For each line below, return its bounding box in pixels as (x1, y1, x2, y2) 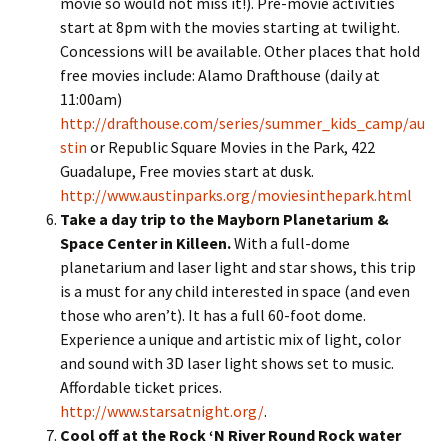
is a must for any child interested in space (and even (60, 281, 410, 301)
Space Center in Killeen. (60, 233, 234, 253)
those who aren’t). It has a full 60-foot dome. (60, 305, 366, 325)
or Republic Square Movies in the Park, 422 (87, 137, 375, 157)
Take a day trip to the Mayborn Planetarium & (60, 209, 389, 229)
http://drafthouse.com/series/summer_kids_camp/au (60, 113, 425, 133)
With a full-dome (234, 233, 350, 253)
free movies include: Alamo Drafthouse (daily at (60, 65, 380, 85)
